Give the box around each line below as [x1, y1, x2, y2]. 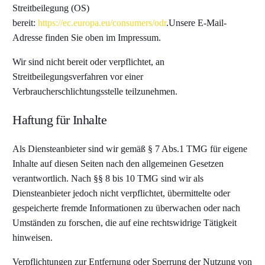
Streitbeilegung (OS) [12, 3, 90, 13]
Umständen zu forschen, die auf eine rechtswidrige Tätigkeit [12, 218, 237, 228]
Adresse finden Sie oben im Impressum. [12, 33, 161, 43]
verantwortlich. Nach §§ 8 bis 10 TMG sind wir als [12, 173, 204, 183]
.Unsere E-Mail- [166, 18, 227, 28]
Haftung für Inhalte [12, 112, 106, 127]
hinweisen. [12, 232, 53, 243]
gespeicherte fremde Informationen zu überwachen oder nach [12, 203, 241, 213]
